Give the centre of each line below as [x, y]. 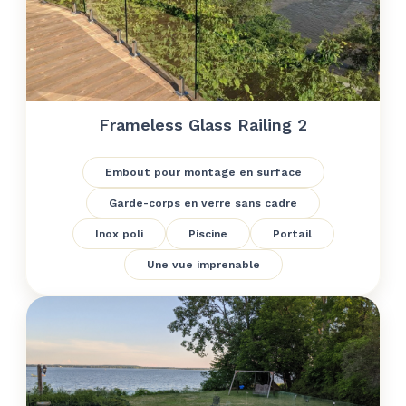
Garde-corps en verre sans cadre [203, 203]
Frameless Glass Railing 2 [203, 125]
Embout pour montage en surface [203, 172]
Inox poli [119, 234]
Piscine [208, 234]
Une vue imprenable [203, 265]
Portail [292, 234]
